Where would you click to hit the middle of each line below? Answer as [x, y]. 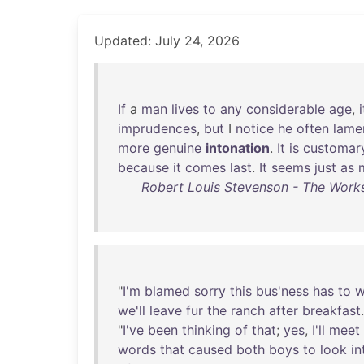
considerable [286, 109]
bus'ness [282, 291]
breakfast [331, 310]
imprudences [157, 128]
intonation [238, 148]
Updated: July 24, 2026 [167, 41]
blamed [167, 291]
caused [210, 349]
